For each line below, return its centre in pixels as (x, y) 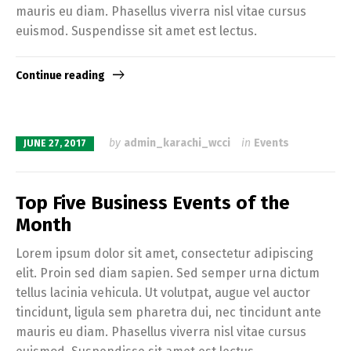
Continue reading (60, 76)
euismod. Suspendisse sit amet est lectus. (136, 31)
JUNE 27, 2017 (55, 144)
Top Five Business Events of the (153, 203)
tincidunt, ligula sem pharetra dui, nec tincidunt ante (168, 312)
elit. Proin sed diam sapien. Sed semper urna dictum (168, 273)
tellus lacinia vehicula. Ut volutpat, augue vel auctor (163, 292)
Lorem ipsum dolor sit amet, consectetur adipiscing (165, 253)
